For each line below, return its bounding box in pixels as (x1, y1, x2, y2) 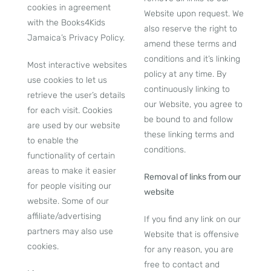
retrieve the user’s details (27, 90, 125, 100)
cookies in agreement (27, 2, 111, 13)
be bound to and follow (144, 114, 233, 125)
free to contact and (144, 260, 220, 270)
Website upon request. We (144, 8, 244, 19)
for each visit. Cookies (27, 105, 113, 116)
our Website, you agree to (144, 99, 243, 109)
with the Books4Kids (27, 18, 105, 28)
